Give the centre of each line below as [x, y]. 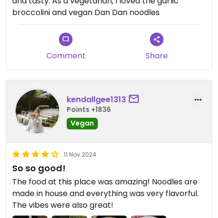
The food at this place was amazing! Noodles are [105, 182]
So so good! [39, 168]
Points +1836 [89, 109]
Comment [66, 56]
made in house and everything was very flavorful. [105, 194]
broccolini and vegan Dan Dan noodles [86, 13]
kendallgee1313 [96, 99]
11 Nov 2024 [80, 155]
